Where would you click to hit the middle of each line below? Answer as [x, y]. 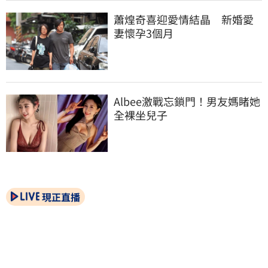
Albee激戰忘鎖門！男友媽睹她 [187, 101]
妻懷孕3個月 [144, 33]
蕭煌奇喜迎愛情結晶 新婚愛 [184, 19]
